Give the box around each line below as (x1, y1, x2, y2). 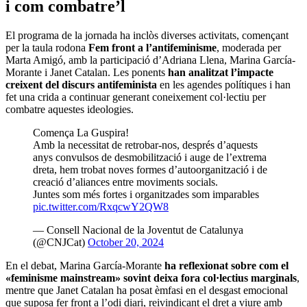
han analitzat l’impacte (168, 66, 273, 79)
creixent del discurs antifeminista (5, 79, 160, 91)
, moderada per (217, 42, 281, 54)
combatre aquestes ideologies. (5, 103, 134, 116)
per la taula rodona (5, 42, 88, 54)
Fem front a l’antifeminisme (88, 42, 217, 54)
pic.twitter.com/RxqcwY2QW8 (33, 201, 169, 213)
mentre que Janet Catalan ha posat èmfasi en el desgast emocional (5, 284, 288, 297)
